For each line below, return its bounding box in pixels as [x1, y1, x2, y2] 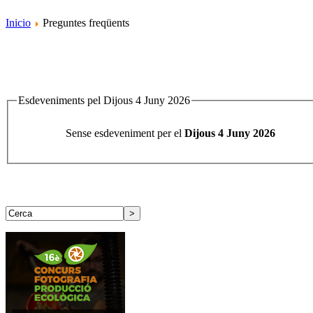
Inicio [6, 17, 31, 29]
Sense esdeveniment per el [66, 127, 184, 140]
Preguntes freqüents [40, 17, 129, 29]
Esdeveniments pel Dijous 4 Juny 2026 [18, 94, 190, 107]
